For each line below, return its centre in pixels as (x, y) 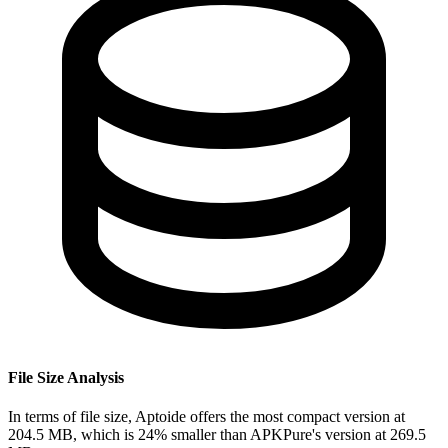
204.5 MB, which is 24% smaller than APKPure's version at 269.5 (217, 434)
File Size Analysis (66, 377)
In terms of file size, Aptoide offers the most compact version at (206, 416)
